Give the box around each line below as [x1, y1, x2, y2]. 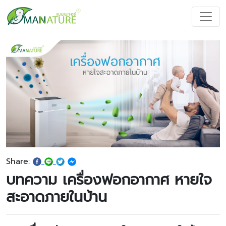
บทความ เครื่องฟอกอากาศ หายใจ [6, 169, 212, 191]
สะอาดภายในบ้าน [6, 186, 107, 208]
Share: [6, 155, 33, 167]
